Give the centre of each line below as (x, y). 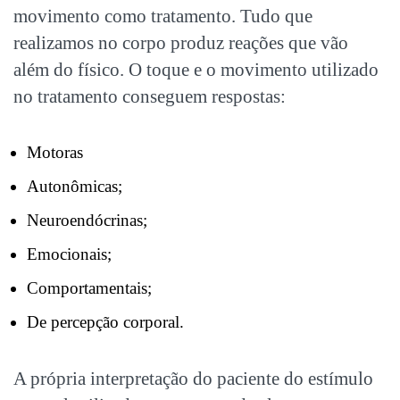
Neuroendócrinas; (87, 220)
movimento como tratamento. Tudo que (163, 16)
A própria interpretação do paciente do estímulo (193, 378)
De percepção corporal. (105, 321)
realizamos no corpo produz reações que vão (181, 42)
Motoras (55, 152)
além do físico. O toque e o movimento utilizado (196, 69)
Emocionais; (69, 254)
